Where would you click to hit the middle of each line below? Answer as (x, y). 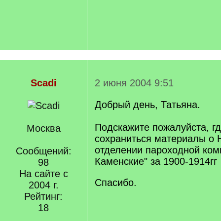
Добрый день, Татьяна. (147, 105)
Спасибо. (116, 183)
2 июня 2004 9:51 (134, 83)
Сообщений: (43, 151)
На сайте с (43, 174)
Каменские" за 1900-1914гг (156, 161)
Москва (43, 128)
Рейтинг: (43, 196)
